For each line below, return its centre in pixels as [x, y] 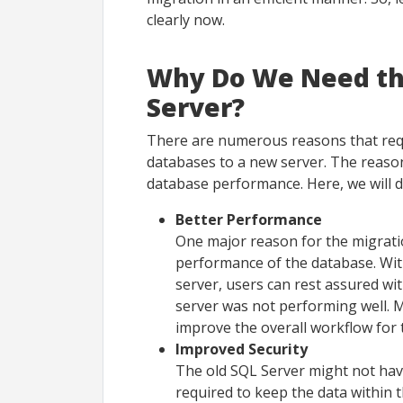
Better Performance [249, 219]
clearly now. [188, 19]
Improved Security [242, 349]
